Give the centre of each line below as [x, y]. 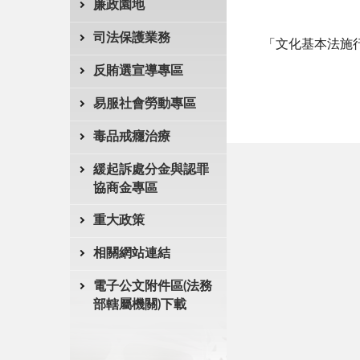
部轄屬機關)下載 [139, 305]
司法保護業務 [131, 38]
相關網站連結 [131, 253]
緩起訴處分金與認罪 [151, 170]
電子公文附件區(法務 [152, 286]
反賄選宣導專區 [138, 71]
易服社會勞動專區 [144, 104]
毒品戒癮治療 [131, 137]
